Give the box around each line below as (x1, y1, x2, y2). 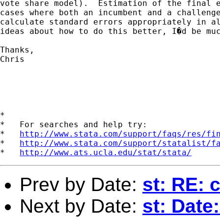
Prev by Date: (20, 173, 142, 195)
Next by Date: (20, 195, 142, 217)
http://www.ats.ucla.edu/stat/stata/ (20, 147, 192, 157)
